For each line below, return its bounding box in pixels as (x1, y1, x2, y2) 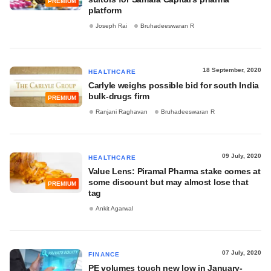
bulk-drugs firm (88, 91, 149, 101)
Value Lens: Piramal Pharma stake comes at (88, 166, 261, 176)
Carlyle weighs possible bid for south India (88, 80, 259, 90)
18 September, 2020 (203, 67, 261, 73)
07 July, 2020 (222, 249, 261, 256)
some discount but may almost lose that (88, 177, 249, 187)
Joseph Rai (96, 22, 127, 30)
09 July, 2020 (222, 152, 261, 159)
